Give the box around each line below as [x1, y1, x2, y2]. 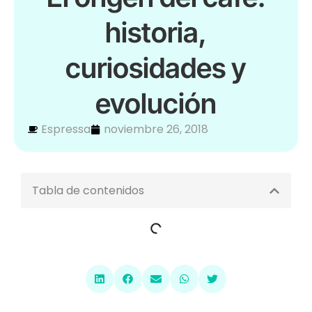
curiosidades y [65, 51, 247, 85]
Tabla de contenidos [32, 182, 144, 198]
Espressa [41, 121, 91, 137]
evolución [95, 86, 217, 120]
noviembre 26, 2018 [104, 121, 208, 137]
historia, [105, 15, 207, 49]
